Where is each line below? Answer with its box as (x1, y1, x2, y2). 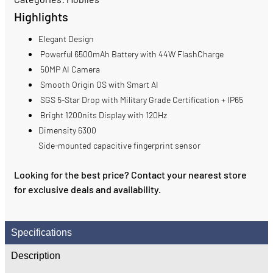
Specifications (11, 227, 72, 238)
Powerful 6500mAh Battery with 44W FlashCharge (38, 49, 224, 60)
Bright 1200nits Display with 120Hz (38, 110, 167, 121)
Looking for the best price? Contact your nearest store (14, 169, 247, 181)
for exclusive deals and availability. (14, 183, 161, 196)
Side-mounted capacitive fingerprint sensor (38, 140, 200, 151)
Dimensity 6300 (38, 125, 96, 136)
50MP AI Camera (38, 64, 100, 75)
